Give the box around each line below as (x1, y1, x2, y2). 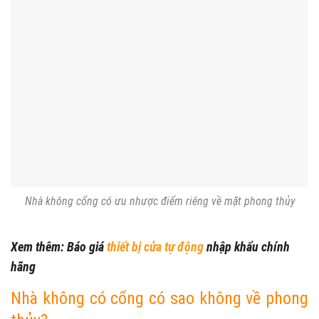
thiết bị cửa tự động (107, 239, 204, 255)
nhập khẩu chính (204, 239, 290, 255)
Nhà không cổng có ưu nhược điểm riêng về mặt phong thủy (24, 194, 295, 208)
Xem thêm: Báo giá (11, 239, 107, 255)
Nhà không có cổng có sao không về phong (11, 288, 308, 309)
